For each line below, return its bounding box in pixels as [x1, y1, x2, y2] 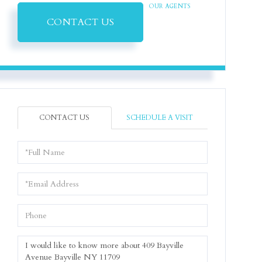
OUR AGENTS [149, 2, 191, 11]
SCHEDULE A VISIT [126, 113, 193, 122]
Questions [17, 235, 56, 246]
